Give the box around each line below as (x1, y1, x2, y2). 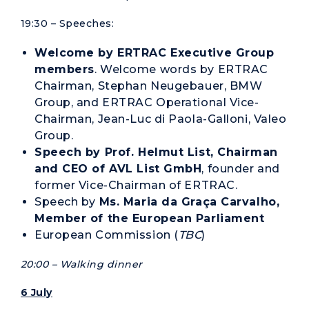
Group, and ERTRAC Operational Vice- (34, 96, 259, 109)
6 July (21, 286, 52, 299)
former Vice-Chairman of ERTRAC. (34, 179, 238, 192)
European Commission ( (34, 228, 179, 241)
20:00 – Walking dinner (21, 258, 143, 270)
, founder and (201, 162, 280, 175)
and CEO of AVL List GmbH (34, 162, 202, 175)
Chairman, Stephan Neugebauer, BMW (34, 79, 263, 92)
